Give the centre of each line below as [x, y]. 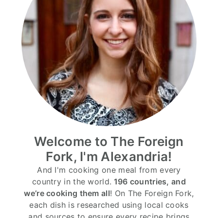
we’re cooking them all [67, 193]
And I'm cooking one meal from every [109, 170]
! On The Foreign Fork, [152, 193]
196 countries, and [149, 181]
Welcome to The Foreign [109, 141]
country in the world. [72, 181]
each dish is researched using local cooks [109, 205]
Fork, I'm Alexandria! [109, 156]
